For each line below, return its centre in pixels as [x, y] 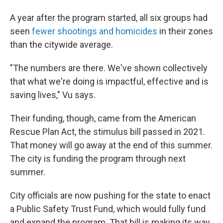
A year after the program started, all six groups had [109, 18]
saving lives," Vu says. [53, 95]
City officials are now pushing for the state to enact [110, 195]
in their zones [185, 31]
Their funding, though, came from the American [103, 118]
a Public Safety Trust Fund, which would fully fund [108, 209]
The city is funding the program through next [98, 159]
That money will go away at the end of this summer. [111, 145]
